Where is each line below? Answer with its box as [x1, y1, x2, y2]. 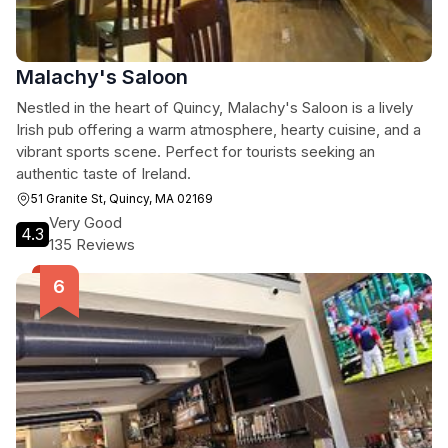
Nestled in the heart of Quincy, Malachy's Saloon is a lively [16, 98, 413, 117]
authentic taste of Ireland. [16, 164, 191, 183]
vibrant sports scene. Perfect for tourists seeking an [16, 142, 375, 161]
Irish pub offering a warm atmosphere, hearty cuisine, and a [16, 120, 421, 139]
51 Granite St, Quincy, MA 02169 [31, 191, 213, 206]
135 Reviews [49, 235, 135, 254]
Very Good [49, 213, 122, 232]
